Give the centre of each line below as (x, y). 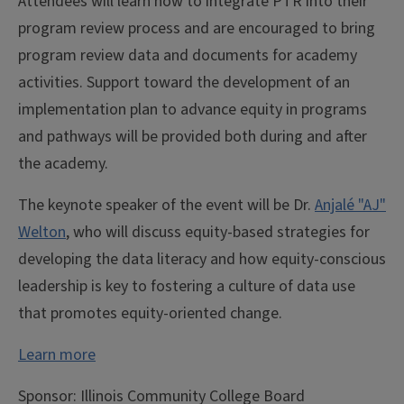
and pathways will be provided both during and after (193, 137)
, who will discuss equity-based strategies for (218, 233)
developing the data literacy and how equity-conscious (202, 260)
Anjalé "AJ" (350, 206)
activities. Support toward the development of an (184, 83)
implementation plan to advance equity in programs (193, 110)
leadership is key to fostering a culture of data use (187, 287)
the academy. (63, 164)
